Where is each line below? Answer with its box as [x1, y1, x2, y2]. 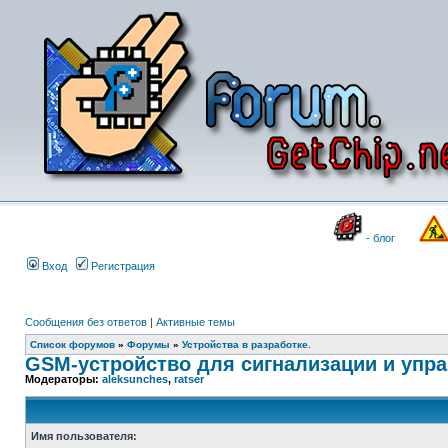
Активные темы [156, 316, 235, 328]
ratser [174, 373, 204, 385]
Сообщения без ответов [25, 316, 147, 328]
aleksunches [102, 373, 168, 385]
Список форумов [30, 339, 115, 350]
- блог [366, 232, 395, 244]
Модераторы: [25, 373, 102, 385]
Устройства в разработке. [182, 339, 311, 350]
